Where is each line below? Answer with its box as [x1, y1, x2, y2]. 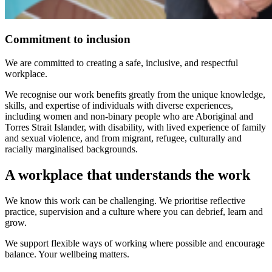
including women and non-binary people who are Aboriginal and [5, 110, 253, 121]
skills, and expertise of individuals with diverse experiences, [5, 100, 233, 110]
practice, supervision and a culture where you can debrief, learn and [5, 206, 263, 217]
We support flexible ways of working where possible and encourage [5, 237, 265, 248]
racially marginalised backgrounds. [5, 143, 138, 154]
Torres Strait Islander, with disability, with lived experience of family [5, 121, 266, 132]
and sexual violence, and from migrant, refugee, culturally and [5, 132, 242, 143]
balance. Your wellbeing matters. [5, 248, 132, 259]
